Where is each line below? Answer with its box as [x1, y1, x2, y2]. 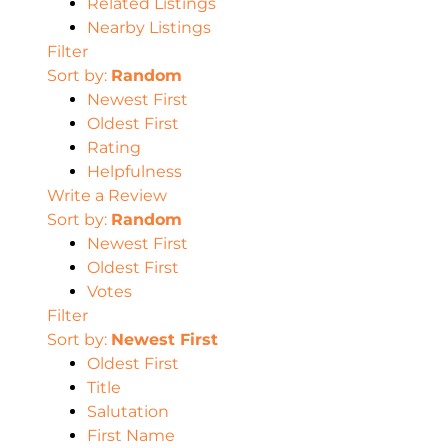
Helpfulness [87, 161, 182, 181]
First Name [87, 425, 175, 445]
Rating [87, 137, 141, 157]
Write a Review [47, 185, 167, 205]
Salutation [87, 401, 169, 421]
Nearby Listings [87, 17, 211, 37]
